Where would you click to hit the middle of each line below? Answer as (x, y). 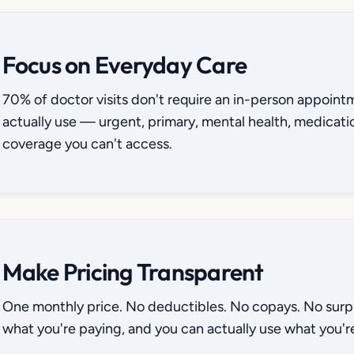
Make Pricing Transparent (133, 272)
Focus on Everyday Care (124, 65)
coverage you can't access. (87, 144)
